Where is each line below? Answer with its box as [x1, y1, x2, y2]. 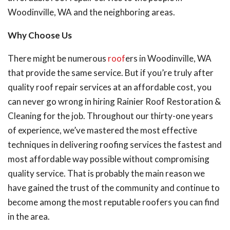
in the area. [8, 211, 50, 222]
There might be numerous [8, 53, 108, 64]
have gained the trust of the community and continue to [8, 182, 220, 193]
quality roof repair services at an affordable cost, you [8, 82, 212, 92]
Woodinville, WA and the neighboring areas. [8, 7, 175, 17]
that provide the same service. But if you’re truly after [8, 67, 214, 78]
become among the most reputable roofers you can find [8, 197, 219, 207]
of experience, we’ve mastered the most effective [8, 125, 197, 136]
